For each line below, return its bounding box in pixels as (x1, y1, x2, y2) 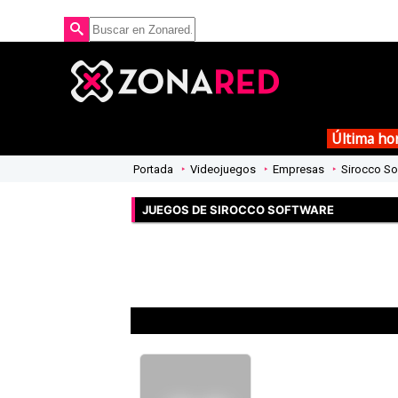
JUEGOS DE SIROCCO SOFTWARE (142, 202, 334, 217)
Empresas (273, 162, 324, 176)
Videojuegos (190, 162, 256, 176)
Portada (133, 162, 173, 176)
